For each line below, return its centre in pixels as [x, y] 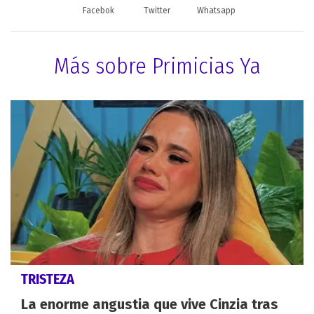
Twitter [157, 10]
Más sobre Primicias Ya [157, 66]
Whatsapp [216, 10]
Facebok [98, 10]
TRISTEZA [48, 279]
